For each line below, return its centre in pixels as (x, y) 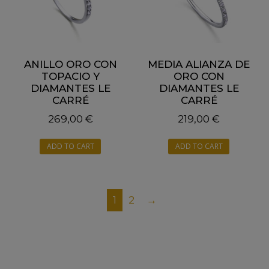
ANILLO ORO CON (70, 65)
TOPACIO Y (70, 77)
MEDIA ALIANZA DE (199, 65)
